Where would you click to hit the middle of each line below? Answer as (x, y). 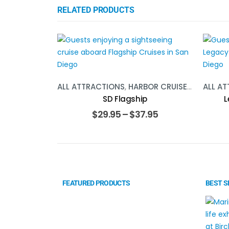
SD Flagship (125, 99)
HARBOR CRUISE (158, 87)
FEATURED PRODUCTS (96, 183)
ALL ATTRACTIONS (91, 87)
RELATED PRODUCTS (96, 10)
